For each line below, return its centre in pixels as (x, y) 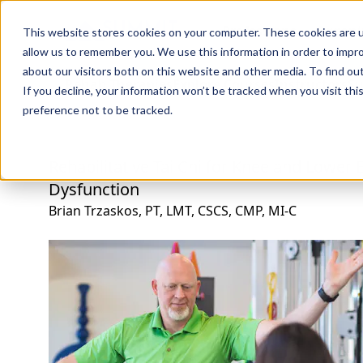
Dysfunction (94, 189)
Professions (259, 31)
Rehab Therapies (119, 84)
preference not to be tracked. (98, 110)
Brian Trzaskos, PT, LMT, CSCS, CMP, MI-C (173, 211)
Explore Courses (224, 84)
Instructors (311, 84)
